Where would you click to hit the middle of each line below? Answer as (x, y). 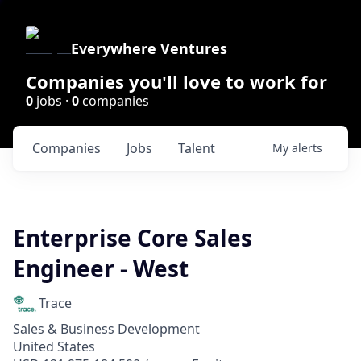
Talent (197, 148)
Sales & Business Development (106, 329)
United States (54, 346)
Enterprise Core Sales (133, 238)
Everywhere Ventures (149, 48)
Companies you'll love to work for (176, 81)
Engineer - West (101, 268)
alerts (307, 148)
